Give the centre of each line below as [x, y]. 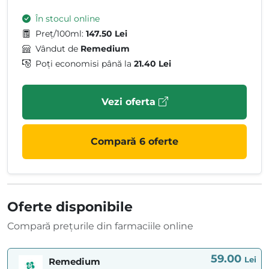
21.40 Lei [153, 64]
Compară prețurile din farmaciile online [100, 226]
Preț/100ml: [61, 34]
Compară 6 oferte [134, 142]
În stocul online [68, 19]
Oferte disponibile [70, 207]
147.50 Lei [107, 34]
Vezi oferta [130, 102]
